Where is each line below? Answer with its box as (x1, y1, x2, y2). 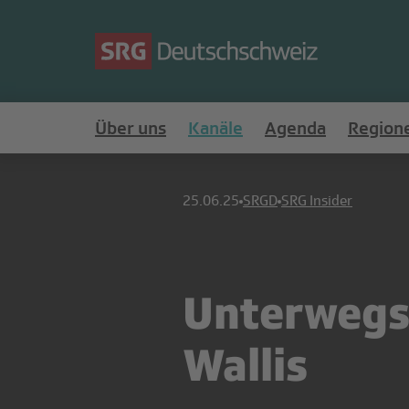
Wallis (183, 337, 308, 391)
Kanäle (188, 118, 243, 138)
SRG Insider (281, 193, 352, 209)
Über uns (95, 118, 166, 138)
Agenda (265, 118, 326, 138)
